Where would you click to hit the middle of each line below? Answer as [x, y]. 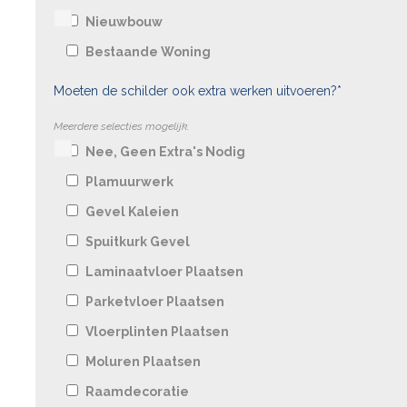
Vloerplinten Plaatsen [157, 331]
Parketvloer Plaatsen [155, 301]
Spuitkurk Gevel [138, 241]
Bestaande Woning [148, 51]
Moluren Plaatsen [143, 361]
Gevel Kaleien [132, 211]
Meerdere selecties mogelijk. [121, 126]
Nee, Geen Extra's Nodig [165, 151]
